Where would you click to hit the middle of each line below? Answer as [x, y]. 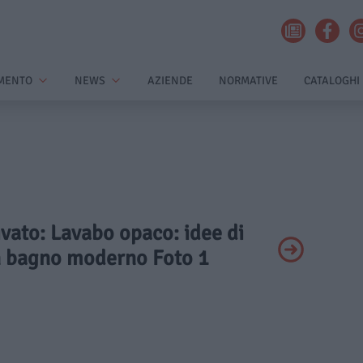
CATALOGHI [332, 81]
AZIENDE [170, 81]
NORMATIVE [248, 81]
